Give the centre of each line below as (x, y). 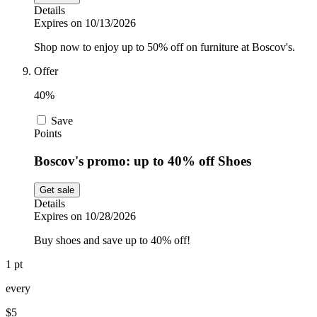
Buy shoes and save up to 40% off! (112, 240)
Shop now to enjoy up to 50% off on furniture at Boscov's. (165, 47)
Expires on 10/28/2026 (85, 216)
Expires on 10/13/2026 (85, 23)
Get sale (57, 190)
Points (48, 134)
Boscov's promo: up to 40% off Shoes (143, 161)
